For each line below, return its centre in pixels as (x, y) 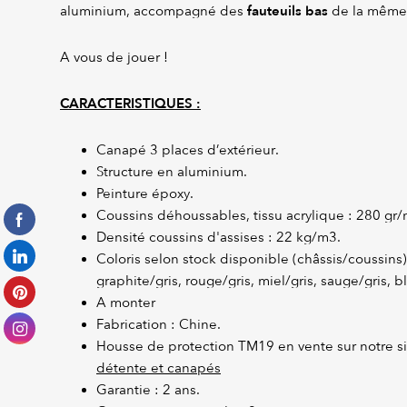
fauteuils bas (288, 11)
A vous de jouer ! (114, 58)
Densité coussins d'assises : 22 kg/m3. (218, 238)
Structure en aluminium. (172, 172)
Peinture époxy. (145, 194)
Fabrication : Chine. (159, 325)
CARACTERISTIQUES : (130, 104)
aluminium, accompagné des (154, 11)
